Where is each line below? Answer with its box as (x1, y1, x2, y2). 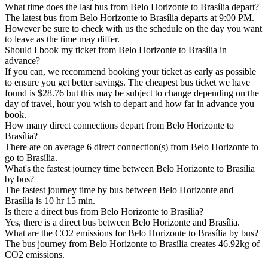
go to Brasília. (5, 153, 57, 163)
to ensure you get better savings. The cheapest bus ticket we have (5, 77, 250, 88)
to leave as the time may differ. (5, 34, 120, 45)
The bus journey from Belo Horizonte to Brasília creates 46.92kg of (5, 239, 260, 249)
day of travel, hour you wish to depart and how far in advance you (5, 99, 254, 109)
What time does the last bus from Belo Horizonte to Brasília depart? (5, 2, 259, 13)
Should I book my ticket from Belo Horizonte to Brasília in (5, 45, 227, 56)
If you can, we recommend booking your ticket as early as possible (5, 66, 256, 77)
